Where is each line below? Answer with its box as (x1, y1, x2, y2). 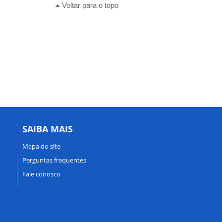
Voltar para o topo (59, 1, 118, 9)
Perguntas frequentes (22, 155, 86, 165)
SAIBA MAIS (22, 123, 73, 135)
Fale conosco (22, 169, 60, 178)
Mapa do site (22, 141, 60, 151)
